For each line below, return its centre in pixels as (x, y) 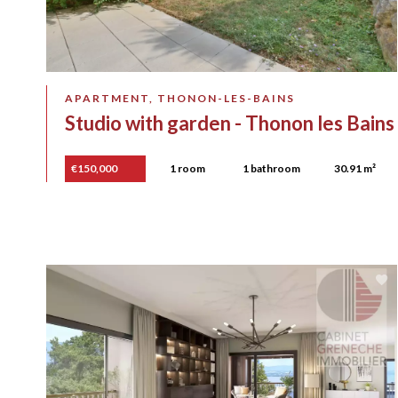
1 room (188, 169)
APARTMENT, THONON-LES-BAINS (180, 99)
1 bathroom (272, 169)
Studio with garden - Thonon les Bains (230, 123)
